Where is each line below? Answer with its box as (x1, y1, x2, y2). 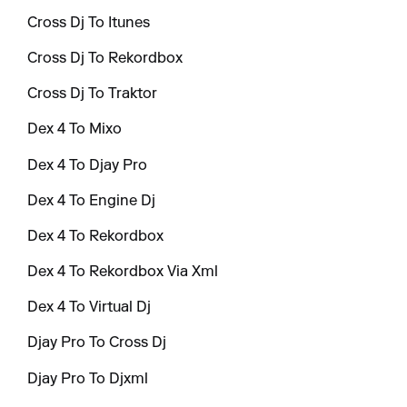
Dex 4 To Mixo (27, 123, 123, 138)
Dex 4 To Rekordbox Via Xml (27, 265, 219, 281)
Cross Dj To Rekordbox (27, 51, 184, 66)
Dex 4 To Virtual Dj (27, 301, 152, 316)
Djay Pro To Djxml (27, 372, 149, 387)
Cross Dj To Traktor (27, 87, 158, 103)
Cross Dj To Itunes (27, 15, 151, 31)
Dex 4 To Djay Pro (27, 158, 148, 174)
